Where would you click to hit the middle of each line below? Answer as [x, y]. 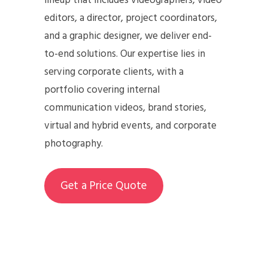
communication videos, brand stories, [125, 108]
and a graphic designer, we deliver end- [128, 36]
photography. [74, 144]
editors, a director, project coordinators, [131, 18]
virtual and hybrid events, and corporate [130, 126]
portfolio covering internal [102, 90]
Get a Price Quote [104, 186]
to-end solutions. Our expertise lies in [125, 54]
